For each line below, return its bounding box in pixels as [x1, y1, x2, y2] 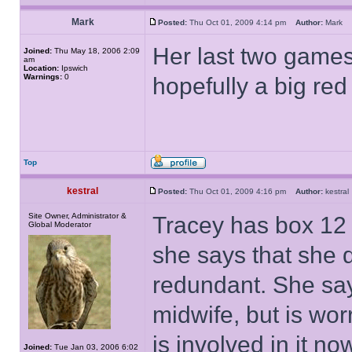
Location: [24, 64, 59, 72]
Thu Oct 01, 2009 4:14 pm [187, 18, 295, 27]
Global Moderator [28, 220, 91, 229]
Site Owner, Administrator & [28, 211, 126, 220]
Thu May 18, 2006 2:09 [52, 46, 140, 55]
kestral [67, 185, 98, 196]
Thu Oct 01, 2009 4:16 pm [187, 187, 295, 196]
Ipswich [59, 64, 88, 72]
